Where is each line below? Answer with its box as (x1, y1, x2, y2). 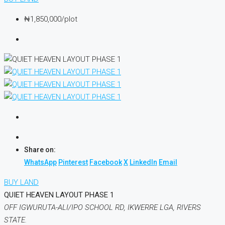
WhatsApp (24, 158, 57, 167)
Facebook (89, 158, 122, 167)
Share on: (24, 146, 56, 154)
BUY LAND (4, 178, 39, 187)
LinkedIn (130, 158, 157, 167)
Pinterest (58, 158, 88, 167)
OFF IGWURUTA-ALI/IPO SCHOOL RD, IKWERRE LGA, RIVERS (4, 203, 201, 212)
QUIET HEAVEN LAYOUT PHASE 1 (4, 190, 114, 200)
